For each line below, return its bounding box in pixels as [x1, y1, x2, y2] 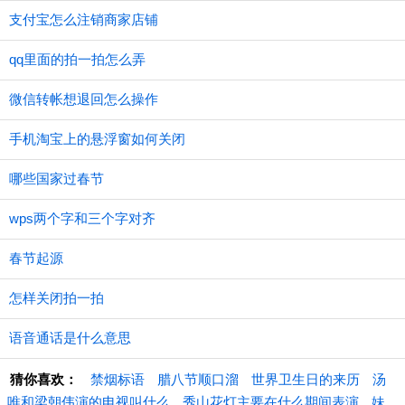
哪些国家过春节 [9, 171, 104, 186]
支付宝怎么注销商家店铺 [9, 12, 158, 27]
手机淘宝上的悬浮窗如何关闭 [9, 131, 185, 146]
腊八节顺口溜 [157, 372, 239, 387]
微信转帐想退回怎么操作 [9, 91, 158, 107]
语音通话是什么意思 [9, 330, 131, 345]
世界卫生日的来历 [251, 372, 360, 387]
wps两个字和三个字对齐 [9, 211, 155, 226]
